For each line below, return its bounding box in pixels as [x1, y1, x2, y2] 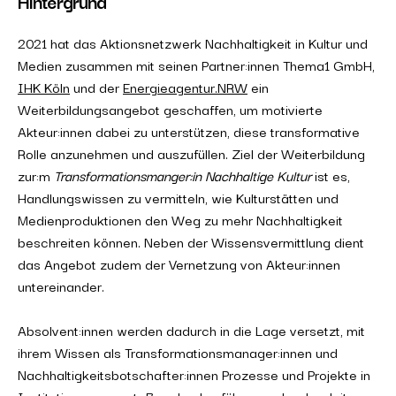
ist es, [311, 164, 350, 186]
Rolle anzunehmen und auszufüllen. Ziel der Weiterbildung [18, 142, 365, 164]
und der [70, 76, 123, 97]
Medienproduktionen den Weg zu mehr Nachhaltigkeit [18, 209, 343, 230]
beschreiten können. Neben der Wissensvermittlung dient [18, 231, 364, 252]
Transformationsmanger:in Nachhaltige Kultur [54, 164, 311, 186]
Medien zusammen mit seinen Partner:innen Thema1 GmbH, [18, 54, 375, 75]
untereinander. [18, 275, 104, 296]
